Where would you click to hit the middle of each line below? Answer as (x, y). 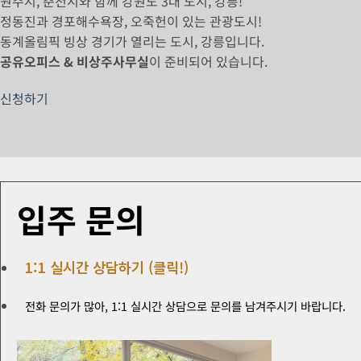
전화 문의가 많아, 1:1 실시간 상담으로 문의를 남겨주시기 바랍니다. (185, 305)
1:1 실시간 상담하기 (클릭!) (107, 267)
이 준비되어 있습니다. (208, 62)
